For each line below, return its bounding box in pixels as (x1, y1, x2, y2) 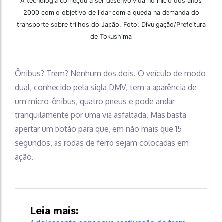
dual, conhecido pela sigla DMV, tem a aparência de (15, 82, 197, 92)
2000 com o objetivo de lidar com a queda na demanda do (23, 8, 199, 16)
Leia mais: (30, 204, 78, 217)
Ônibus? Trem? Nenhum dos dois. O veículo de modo (15, 68, 206, 78)
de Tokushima (90, 32, 132, 40)
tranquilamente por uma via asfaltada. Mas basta (15, 110, 186, 120)
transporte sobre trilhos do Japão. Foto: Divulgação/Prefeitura (16, 20, 206, 28)
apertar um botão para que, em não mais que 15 (15, 123, 182, 134)
